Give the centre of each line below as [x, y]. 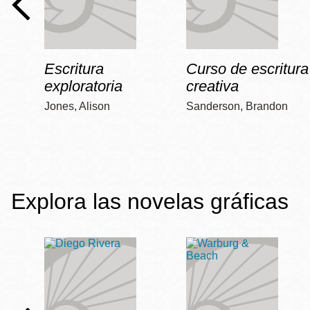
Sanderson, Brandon [237, 107]
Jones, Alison [77, 107]
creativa [213, 86]
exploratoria [83, 86]
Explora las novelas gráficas [150, 202]
